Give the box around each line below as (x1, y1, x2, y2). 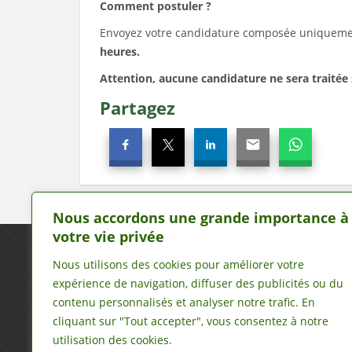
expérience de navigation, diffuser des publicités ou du (53, 276, 343, 291)
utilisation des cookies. (53, 332, 172, 347)
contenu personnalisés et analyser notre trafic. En (53, 295, 315, 310)
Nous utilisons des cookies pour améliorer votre (53, 257, 304, 272)
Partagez (100, 96, 175, 119)
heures (100, 44, 137, 59)
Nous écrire (80, 244, 189, 269)
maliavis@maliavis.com (80, 298, 188, 312)
